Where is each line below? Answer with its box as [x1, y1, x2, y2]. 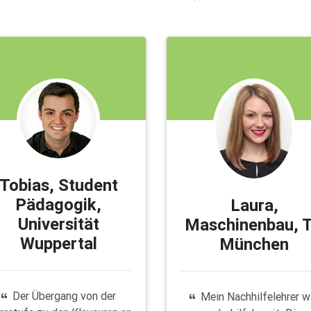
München [219, 233, 289, 254]
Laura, [230, 194, 278, 215]
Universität [17, 213, 99, 234]
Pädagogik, [15, 194, 102, 215]
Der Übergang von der [12, 288, 116, 303]
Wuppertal [19, 233, 97, 253]
